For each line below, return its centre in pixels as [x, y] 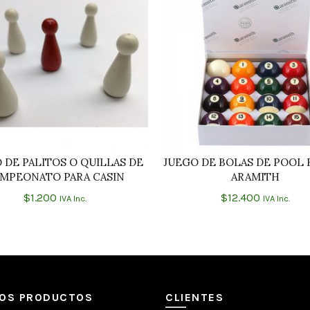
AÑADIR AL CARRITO [64, 164]
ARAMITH [255, 177]
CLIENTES [194, 297]
